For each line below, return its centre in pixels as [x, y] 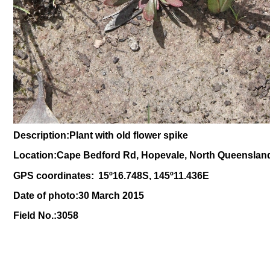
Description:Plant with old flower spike [101, 135]
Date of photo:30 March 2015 [79, 196]
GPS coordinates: [55, 176]
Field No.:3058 [46, 215]
